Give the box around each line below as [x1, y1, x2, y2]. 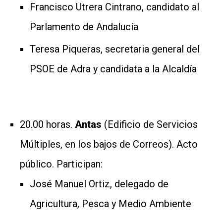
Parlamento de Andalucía [30, 20, 138, 33]
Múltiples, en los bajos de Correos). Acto [20, 138, 198, 150]
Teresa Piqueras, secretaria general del [30, 43, 200, 55]
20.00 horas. [20, 118, 75, 130]
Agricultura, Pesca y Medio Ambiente [30, 197, 191, 210]
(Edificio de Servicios [104, 118, 198, 130]
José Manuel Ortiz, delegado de [30, 177, 168, 190]
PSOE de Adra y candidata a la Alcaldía [30, 62, 197, 75]
